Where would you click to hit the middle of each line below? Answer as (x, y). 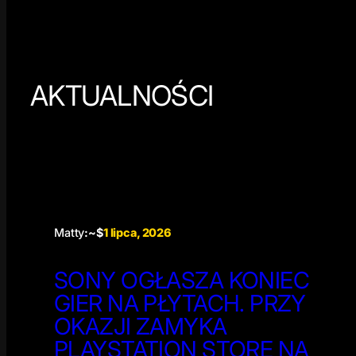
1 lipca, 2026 (137, 232)
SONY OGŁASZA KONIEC (182, 280)
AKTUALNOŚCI (122, 95)
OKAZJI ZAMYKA (141, 326)
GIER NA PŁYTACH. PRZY (180, 303)
